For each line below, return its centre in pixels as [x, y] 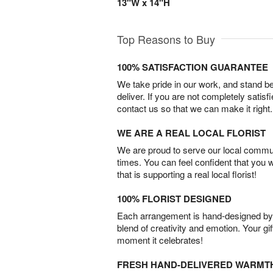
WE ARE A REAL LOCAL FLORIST [191, 133]
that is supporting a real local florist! [187, 174]
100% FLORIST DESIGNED [174, 199]
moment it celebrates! [160, 240]
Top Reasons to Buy [166, 39]
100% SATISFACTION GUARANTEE [193, 67]
